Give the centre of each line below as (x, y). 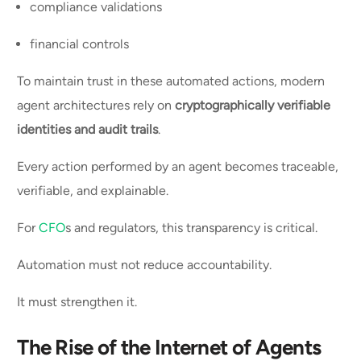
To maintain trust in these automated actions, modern (171, 81)
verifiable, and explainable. (95, 191)
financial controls (81, 44)
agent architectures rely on (96, 106)
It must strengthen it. (79, 302)
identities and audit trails (88, 130)
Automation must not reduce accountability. (146, 265)
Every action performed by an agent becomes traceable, (178, 167)
